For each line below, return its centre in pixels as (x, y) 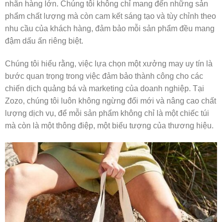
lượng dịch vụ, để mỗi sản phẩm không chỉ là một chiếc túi (107, 113)
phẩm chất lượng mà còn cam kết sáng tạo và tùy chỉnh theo (111, 16)
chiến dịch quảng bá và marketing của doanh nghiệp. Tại (105, 89)
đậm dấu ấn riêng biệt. (44, 41)
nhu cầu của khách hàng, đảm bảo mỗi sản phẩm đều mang (110, 29)
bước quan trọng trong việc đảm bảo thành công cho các (104, 76)
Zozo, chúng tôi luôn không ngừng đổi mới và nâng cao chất (111, 101)
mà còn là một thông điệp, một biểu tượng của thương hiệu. (109, 126)
